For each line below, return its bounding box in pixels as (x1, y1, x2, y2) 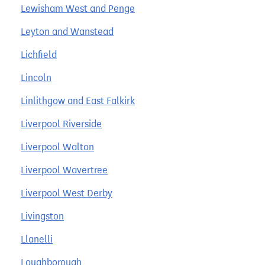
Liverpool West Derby (21, 187, 112, 199)
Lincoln (21, 72, 51, 83)
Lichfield (21, 49, 57, 60)
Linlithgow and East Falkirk (21, 95, 135, 106)
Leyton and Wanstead (21, 25, 114, 37)
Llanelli (21, 233, 53, 245)
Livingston (21, 210, 64, 222)
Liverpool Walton (21, 141, 94, 153)
